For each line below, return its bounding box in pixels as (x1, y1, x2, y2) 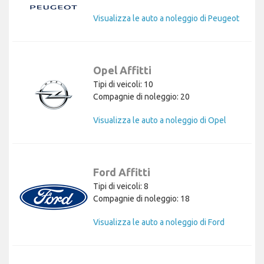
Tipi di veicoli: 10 (93, 80, 153, 90)
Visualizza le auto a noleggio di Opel (93, 115, 226, 126)
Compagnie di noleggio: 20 (93, 92, 190, 102)
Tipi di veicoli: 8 (93, 181, 148, 192)
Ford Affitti (93, 166, 150, 179)
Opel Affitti (93, 64, 151, 77)
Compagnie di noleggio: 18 (93, 194, 190, 204)
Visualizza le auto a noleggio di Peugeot (93, 14, 239, 24)
